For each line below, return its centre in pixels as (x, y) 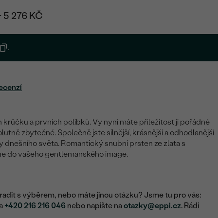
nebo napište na (95, 206)
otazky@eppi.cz (153, 206)
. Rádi (190, 206)
